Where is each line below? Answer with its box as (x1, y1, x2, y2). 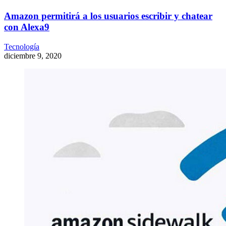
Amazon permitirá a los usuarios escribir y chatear (4, 11, 212, 22)
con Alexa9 (4, 22, 49, 33)
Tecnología (4, 42, 39, 51)
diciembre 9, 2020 (4, 51, 62, 60)
